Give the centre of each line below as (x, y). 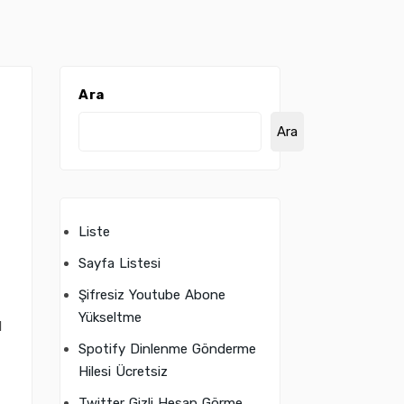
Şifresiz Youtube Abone (152, 295)
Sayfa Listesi (119, 263)
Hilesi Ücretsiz (123, 372)
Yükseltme (110, 317)
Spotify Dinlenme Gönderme (167, 349)
